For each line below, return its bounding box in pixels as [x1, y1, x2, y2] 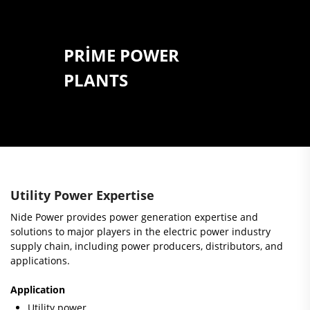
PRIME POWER [63, 44, 179, 66]
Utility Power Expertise [10, 187, 154, 203]
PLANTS [63, 69, 128, 91]
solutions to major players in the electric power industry [10, 225, 271, 238]
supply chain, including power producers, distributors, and [10, 239, 283, 253]
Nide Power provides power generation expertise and [10, 210, 258, 224]
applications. [10, 254, 70, 267]
